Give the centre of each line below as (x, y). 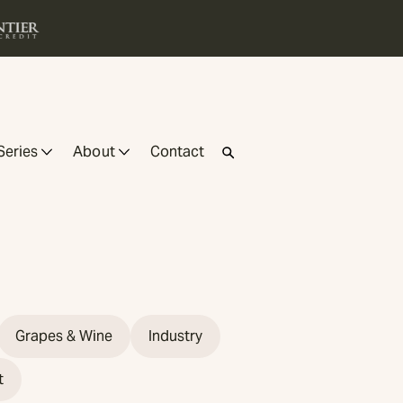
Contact (177, 152)
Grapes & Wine (63, 336)
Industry (175, 336)
